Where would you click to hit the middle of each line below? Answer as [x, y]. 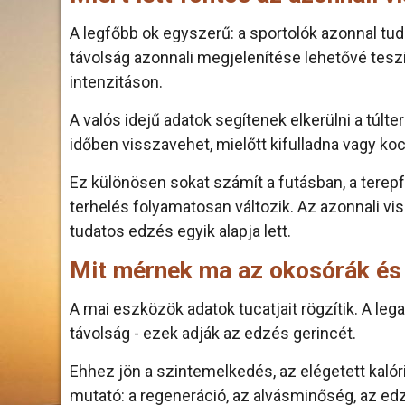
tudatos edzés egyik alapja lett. [180, 231]
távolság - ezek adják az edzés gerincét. [213, 333]
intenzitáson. [116, 82]
